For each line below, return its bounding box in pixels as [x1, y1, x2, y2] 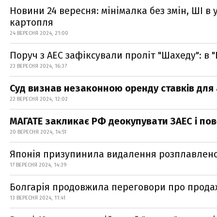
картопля [10, 16, 53, 28]
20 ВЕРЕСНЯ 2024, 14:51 [10, 129, 66, 135]
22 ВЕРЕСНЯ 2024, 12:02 [10, 96, 68, 102]
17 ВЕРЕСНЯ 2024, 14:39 [10, 162, 67, 168]
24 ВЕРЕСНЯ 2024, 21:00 [10, 30, 68, 36]
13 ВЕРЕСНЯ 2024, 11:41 [10, 195, 65, 201]
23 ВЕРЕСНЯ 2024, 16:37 [10, 63, 67, 69]
